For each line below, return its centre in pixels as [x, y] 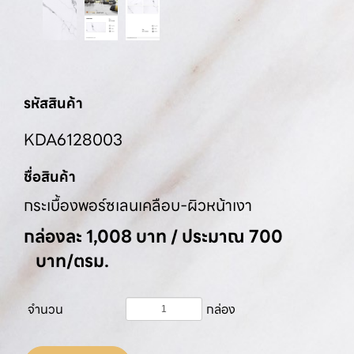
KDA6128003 [73, 140]
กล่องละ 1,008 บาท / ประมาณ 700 [153, 237]
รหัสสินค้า [53, 104]
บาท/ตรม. [72, 262]
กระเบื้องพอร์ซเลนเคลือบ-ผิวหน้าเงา [138, 206]
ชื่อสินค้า [50, 177]
